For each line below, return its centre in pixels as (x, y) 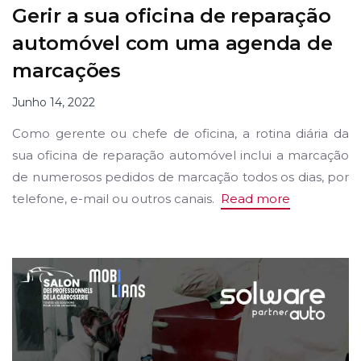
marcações (72, 70)
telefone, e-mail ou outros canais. (116, 199)
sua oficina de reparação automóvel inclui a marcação (180, 156)
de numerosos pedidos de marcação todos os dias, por (180, 177)
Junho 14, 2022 (54, 103)
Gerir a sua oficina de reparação (172, 15)
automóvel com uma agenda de (172, 43)
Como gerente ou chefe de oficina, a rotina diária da (180, 134)
